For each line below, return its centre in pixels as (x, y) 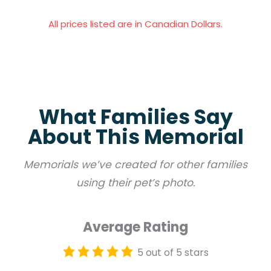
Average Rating (135, 227)
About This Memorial (135, 137)
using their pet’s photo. (135, 183)
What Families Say (135, 117)
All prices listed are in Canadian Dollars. (135, 24)
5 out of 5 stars (173, 253)
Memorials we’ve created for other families (135, 165)
